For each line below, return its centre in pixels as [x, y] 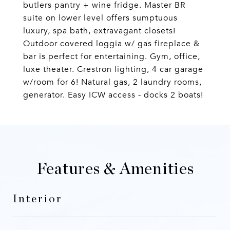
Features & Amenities [115, 169]
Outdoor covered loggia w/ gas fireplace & [111, 44]
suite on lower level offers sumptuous [100, 18]
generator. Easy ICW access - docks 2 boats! [113, 95]
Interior [38, 199]
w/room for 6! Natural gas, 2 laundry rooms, [112, 82]
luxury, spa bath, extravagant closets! [99, 31]
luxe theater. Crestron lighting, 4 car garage [113, 69]
